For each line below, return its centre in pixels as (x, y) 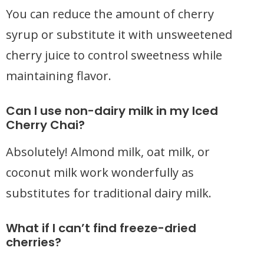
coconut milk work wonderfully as (100, 172)
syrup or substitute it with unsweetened (119, 34)
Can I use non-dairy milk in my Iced (112, 111)
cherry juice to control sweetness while (114, 55)
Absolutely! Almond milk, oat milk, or (108, 152)
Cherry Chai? (45, 125)
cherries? (34, 242)
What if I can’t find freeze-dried (101, 228)
